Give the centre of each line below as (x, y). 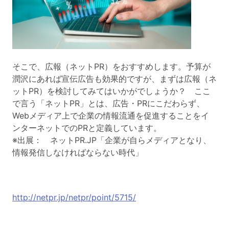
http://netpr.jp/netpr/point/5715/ (74, 197)
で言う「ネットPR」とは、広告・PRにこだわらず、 (108, 103)
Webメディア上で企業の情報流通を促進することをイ (111, 115)
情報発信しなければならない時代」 (78, 152)
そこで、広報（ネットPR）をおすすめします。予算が (111, 66)
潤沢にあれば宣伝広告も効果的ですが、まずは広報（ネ (114, 78)
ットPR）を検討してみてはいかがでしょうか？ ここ (111, 91)
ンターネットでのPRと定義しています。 (87, 128)
